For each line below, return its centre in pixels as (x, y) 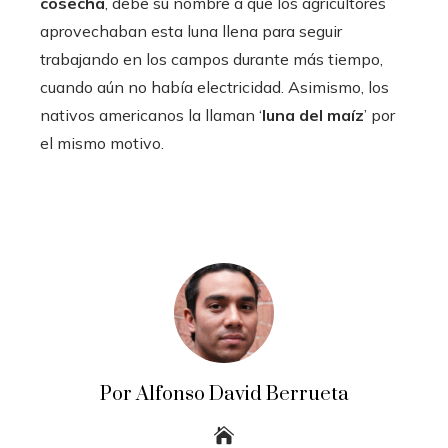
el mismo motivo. (102, 143)
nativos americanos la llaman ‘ (151, 115)
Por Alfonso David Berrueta (224, 395)
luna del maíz (313, 115)
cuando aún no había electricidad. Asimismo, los (214, 87)
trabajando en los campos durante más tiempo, (211, 59)
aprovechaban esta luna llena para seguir (191, 31)
